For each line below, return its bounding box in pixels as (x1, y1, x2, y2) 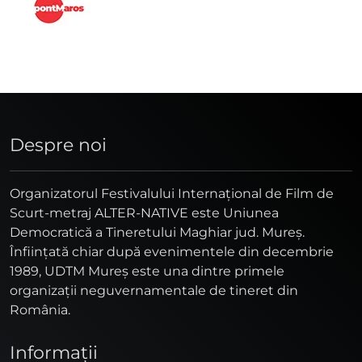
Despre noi (10, 133, 107, 155)
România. (10, 301, 70, 318)
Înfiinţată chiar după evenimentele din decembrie (10, 243, 334, 259)
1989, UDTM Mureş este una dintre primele (10, 263, 284, 279)
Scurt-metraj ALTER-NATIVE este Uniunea (10, 204, 279, 221)
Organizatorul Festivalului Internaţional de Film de (10, 185, 334, 201)
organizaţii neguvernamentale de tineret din (10, 282, 298, 298)
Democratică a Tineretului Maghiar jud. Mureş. (10, 224, 305, 240)
